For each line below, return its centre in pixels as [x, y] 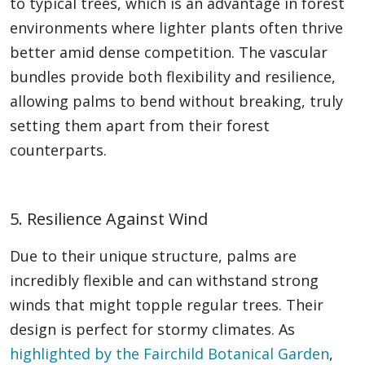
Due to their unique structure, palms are [153, 256]
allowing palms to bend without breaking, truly [176, 101]
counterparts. [58, 150]
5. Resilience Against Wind [109, 219]
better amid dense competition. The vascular [169, 53]
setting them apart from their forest [140, 126]
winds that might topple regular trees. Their [167, 305]
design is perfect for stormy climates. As [152, 330]
